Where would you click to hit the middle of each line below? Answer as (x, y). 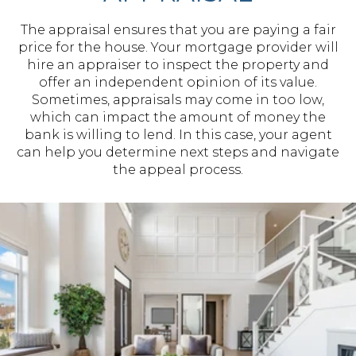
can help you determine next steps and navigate (178, 152)
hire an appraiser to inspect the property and (178, 65)
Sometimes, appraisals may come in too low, (178, 100)
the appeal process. (178, 170)
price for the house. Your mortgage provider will (178, 47)
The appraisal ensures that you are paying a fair (178, 30)
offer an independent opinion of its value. (178, 82)
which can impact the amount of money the (178, 117)
